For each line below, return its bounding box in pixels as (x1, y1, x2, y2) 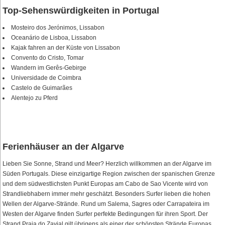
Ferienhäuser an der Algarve (3, 142, 124, 152)
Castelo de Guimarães (11, 84, 72, 92)
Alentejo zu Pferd (11, 94, 58, 102)
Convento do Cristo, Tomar (11, 54, 84, 62)
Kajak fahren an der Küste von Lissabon (11, 44, 120, 52)
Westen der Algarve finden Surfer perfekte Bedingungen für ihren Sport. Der (3, 210, 208, 218)
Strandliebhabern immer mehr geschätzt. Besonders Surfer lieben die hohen (3, 190, 210, 198)
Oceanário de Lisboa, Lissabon (11, 34, 96, 42)
